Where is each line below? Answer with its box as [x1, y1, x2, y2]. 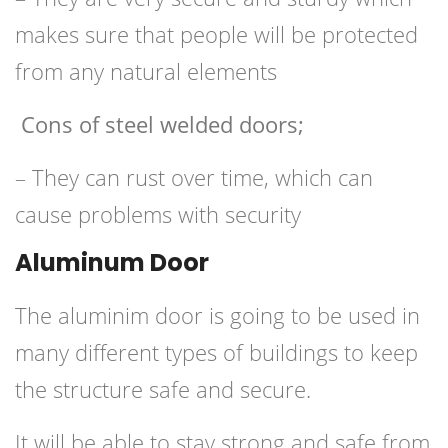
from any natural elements [15, 56, 277, 87]
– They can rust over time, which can [15, 162, 373, 193]
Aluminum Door [15, 246, 209, 280]
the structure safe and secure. [15, 374, 311, 405]
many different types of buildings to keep [15, 337, 418, 368]
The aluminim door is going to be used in [15, 300, 420, 331]
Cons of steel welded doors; [15, 109, 304, 140]
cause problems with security [15, 199, 301, 230]
